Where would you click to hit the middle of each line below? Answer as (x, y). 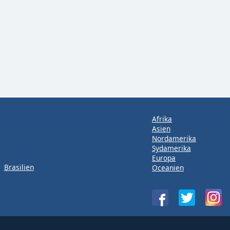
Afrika (162, 119)
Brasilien (19, 167)
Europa (164, 158)
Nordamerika (174, 138)
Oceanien (168, 168)
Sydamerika (171, 148)
